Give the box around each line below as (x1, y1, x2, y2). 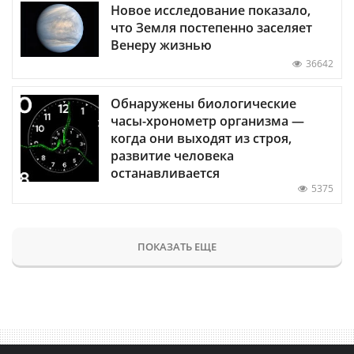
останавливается (111, 164, 220, 182)
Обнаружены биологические (111, 94, 296, 112)
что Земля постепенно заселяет (111, 18, 312, 36)
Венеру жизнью (111, 36, 212, 54)
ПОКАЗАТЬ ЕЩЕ (137, 239, 217, 254)
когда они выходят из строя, (111, 129, 292, 147)
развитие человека (111, 146, 234, 164)
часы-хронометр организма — (111, 111, 304, 130)
